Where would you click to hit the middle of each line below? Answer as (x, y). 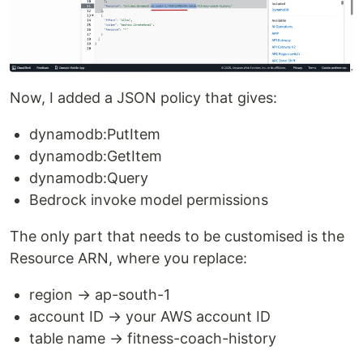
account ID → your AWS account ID (150, 317)
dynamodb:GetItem (96, 156)
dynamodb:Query (89, 178)
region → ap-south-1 (100, 295)
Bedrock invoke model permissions (149, 200)
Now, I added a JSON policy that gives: (143, 98)
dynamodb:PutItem (95, 135)
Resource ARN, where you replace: (128, 258)
